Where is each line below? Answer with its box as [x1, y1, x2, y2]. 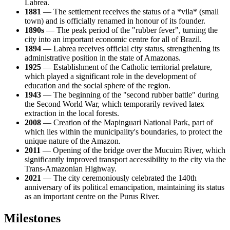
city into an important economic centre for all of [25, 35, 180, 44]
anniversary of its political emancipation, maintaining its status [25, 183, 224, 191]
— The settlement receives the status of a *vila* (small [41, 7, 219, 16]
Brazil [180, 35, 200, 44]
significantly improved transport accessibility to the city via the [25, 155, 226, 164]
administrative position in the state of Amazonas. [25, 53, 181, 62]
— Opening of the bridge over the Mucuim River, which [41, 146, 225, 155]
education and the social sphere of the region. [25, 81, 170, 90]
